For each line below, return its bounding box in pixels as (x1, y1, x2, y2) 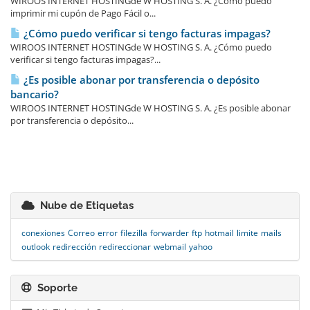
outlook (21, 241, 50, 253)
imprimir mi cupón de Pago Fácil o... (10, 7, 156, 19)
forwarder (150, 227, 189, 239)
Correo (68, 227, 95, 239)
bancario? (10, 87, 59, 102)
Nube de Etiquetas (35, 199, 134, 212)
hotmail (205, 227, 234, 239)
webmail (154, 241, 186, 253)
